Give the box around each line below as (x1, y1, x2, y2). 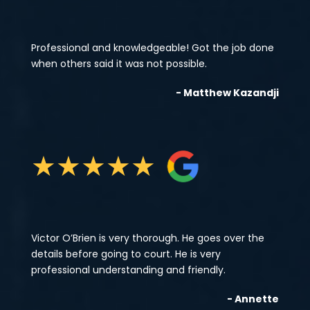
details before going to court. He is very (30, 247, 221, 262)
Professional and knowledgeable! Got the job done (30, 41, 274, 55)
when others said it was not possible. (30, 57, 207, 71)
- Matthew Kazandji (176, 85, 280, 100)
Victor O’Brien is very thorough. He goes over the (30, 231, 264, 246)
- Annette (227, 291, 280, 306)
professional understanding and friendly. (30, 263, 226, 277)
